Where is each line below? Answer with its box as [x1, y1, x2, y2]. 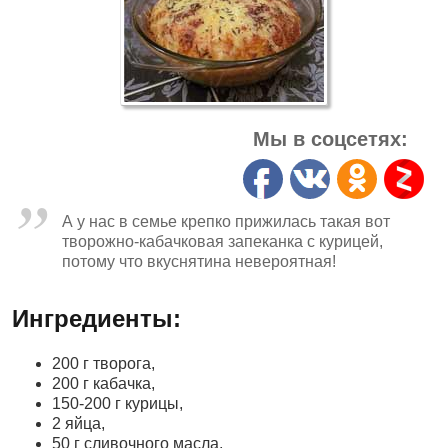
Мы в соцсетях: [253, 128, 408, 150]
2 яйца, [52, 415, 105, 432]
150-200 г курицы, [52, 395, 183, 412]
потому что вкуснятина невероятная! [62, 253, 336, 270]
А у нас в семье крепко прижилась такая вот [62, 213, 390, 230]
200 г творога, [52, 355, 155, 372]
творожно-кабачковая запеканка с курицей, [62, 233, 383, 250]
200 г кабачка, [52, 375, 155, 392]
